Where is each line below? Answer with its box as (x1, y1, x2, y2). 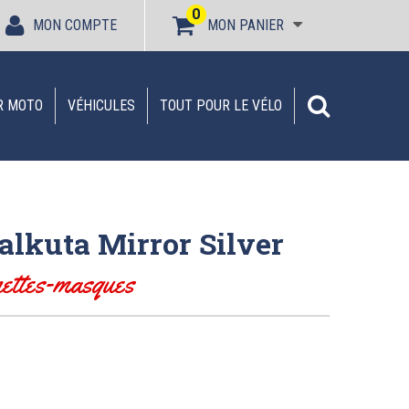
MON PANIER (207, 16, 284, 34)
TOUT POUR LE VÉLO (160, 97, 282, 114)
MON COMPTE (33, 16, 117, 34)
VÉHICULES (68, 97, 135, 114)
